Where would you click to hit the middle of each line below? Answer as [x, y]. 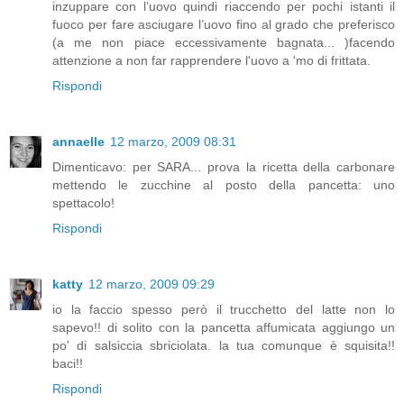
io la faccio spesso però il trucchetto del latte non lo [224, 309]
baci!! [68, 363]
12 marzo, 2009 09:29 [151, 284]
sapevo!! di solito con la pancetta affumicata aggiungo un [224, 327]
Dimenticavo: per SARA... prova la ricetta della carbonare [224, 166]
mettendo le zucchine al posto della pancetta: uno [224, 184]
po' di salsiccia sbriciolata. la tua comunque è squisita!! [224, 345]
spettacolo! [83, 202]
